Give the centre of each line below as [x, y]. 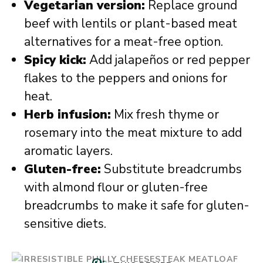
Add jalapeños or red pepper [168, 60]
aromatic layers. [68, 151]
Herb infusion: [68, 114]
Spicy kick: [55, 60]
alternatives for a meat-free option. [124, 42]
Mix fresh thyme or [165, 114]
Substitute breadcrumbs [171, 169]
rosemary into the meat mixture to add [133, 133]
